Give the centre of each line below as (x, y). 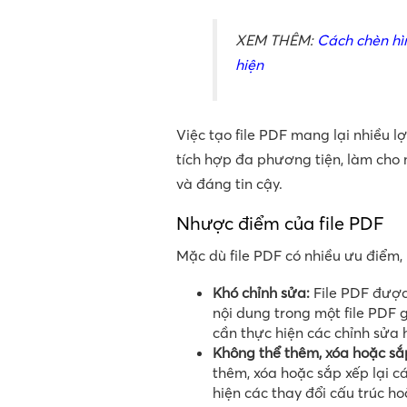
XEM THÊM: (276, 40)
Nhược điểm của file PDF (280, 223)
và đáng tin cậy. (229, 184)
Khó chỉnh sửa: (261, 293)
